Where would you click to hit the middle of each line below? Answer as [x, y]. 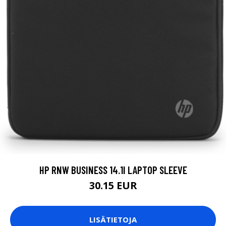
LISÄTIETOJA [113, 220]
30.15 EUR [113, 185]
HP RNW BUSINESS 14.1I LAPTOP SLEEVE [113, 169]
